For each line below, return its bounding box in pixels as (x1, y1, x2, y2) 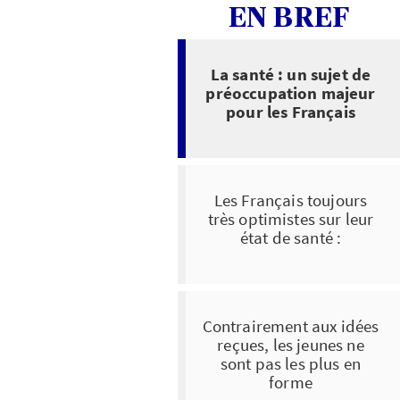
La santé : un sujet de (210, 62, 371, 85)
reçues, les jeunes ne (217, 333, 364, 355)
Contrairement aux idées (202, 314, 379, 337)
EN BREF (228, 3, 350, 32)
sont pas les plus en (220, 352, 362, 374)
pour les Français (226, 100, 355, 122)
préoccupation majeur (205, 81, 376, 104)
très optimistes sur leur (207, 207, 374, 229)
